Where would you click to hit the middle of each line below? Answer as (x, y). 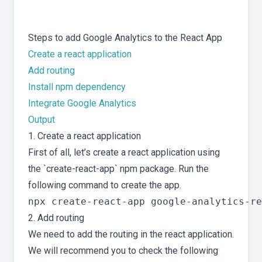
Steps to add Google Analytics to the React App (125, 38)
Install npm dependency (77, 87)
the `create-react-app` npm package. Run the (118, 169)
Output (42, 120)
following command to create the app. (105, 185)
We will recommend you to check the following (123, 251)
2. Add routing (56, 218)
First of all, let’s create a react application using (124, 153)
